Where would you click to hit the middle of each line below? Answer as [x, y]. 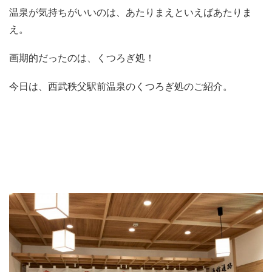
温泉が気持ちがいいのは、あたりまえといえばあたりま [131, 12]
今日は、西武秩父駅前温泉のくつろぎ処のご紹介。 [121, 87]
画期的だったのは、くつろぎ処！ [82, 58]
